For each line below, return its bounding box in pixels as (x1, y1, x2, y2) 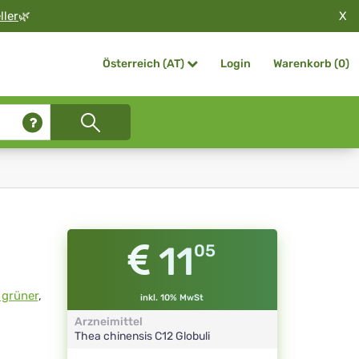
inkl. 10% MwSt (140, 292, 204, 304)
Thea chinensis (74, 329, 155, 344)
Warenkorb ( (273, 57, 338, 71)
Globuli (175, 329, 210, 344)
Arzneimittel (74, 315, 143, 329)
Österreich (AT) (103, 57, 184, 71)
